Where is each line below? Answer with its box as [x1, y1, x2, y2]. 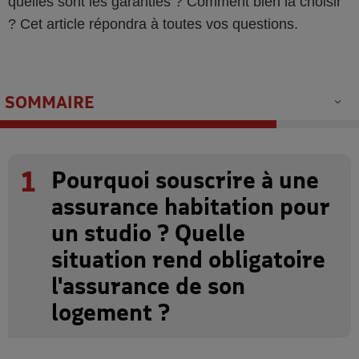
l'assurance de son [51, 272, 245, 299]
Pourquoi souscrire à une [51, 167, 319, 193]
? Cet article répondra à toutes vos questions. [8, 16, 298, 32]
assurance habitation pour [51, 193, 330, 220]
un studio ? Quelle [51, 220, 245, 246]
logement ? [51, 299, 170, 325]
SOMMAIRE [5, 92, 95, 111]
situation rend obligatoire [51, 246, 325, 272]
